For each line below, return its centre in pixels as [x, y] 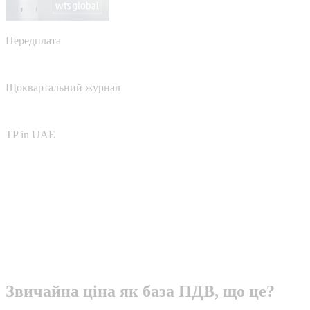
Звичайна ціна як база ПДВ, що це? [140, 291]
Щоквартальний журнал [63, 87]
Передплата [33, 40]
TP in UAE [30, 134]
